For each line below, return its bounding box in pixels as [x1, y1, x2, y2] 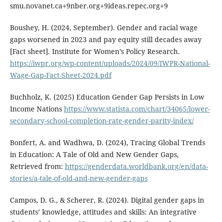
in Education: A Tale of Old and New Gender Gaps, [9, 150, 179, 160]
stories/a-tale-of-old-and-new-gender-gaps [9, 173, 148, 183]
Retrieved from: [9, 162, 65, 171]
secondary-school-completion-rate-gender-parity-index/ [9, 116, 194, 126]
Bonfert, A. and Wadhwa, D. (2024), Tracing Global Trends [9, 138, 205, 148]
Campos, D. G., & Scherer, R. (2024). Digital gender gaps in [9, 195, 204, 205]
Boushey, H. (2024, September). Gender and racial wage [9, 23, 198, 33]
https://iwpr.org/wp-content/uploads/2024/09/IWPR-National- [9, 58, 210, 68]
